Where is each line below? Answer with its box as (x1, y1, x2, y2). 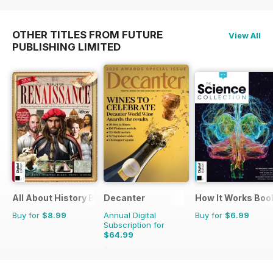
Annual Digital (104, 210, 156, 221)
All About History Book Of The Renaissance (12, 193, 201, 204)
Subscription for (104, 220, 165, 230)
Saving (130, 246, 160, 257)
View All (229, 30, 261, 40)
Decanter (104, 193, 145, 204)
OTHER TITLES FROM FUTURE (12, 28, 163, 41)
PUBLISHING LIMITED (12, 40, 121, 53)
